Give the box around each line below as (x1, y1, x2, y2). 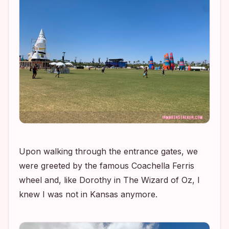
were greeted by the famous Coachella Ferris (19, 161, 194, 171)
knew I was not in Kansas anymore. (19, 189, 157, 200)
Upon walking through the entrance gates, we (19, 146, 198, 157)
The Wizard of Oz (123, 175, 192, 186)
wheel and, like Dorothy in (19, 175, 123, 186)
